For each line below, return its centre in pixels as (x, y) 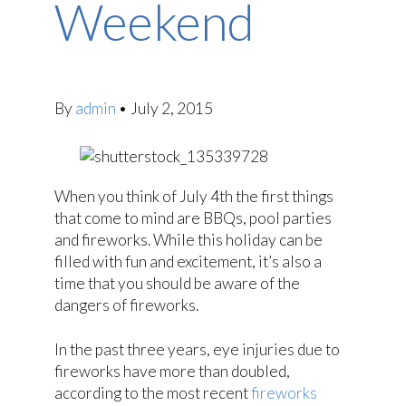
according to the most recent (153, 392)
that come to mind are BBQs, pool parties (193, 218)
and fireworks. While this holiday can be (188, 240)
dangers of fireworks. (126, 305)
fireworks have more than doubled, (172, 371)
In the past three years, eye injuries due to (197, 349)
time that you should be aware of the (177, 284)
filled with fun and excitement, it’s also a (188, 262)
